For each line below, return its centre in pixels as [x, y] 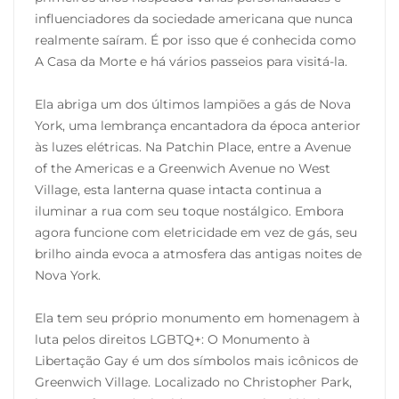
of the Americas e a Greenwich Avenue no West [183, 169]
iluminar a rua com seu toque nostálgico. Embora [189, 212]
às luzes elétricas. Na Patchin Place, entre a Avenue [193, 147]
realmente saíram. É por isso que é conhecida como [195, 41]
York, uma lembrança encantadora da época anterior [198, 126]
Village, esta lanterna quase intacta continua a [178, 190]
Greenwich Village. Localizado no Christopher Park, [193, 383]
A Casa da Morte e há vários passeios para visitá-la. [191, 62]
